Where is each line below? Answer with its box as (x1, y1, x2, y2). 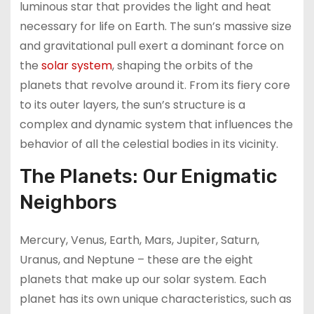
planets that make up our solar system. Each (19, 271, 266, 287)
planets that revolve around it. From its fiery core (19, 76, 290, 93)
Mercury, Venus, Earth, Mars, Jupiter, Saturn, (19, 231, 259, 248)
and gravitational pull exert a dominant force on (19, 37, 284, 54)
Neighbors (19, 190, 117, 214)
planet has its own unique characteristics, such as (19, 290, 292, 307)
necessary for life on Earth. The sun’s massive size (19, 18, 292, 34)
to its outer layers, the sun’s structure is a (19, 96, 245, 113)
